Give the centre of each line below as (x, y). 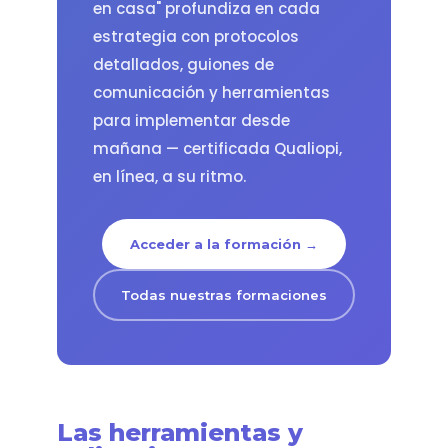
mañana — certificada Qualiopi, (217, 148)
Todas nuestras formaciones (223, 294)
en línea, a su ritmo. (169, 176)
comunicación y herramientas (211, 92)
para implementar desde (191, 120)
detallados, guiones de (183, 64)
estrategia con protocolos (195, 36)
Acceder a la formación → (223, 243)
